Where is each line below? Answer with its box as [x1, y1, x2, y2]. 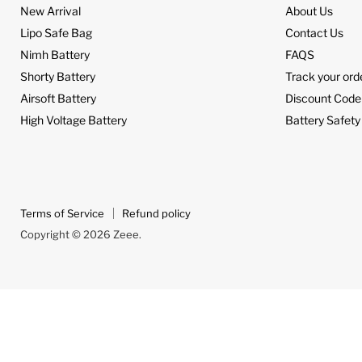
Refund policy [122, 207, 191, 221]
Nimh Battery [20, 48, 90, 62]
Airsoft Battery [20, 91, 96, 106]
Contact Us [285, 26, 344, 40]
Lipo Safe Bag [20, 26, 92, 40]
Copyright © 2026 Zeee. [20, 228, 141, 242]
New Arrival [20, 4, 81, 19]
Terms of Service [20, 207, 104, 221]
